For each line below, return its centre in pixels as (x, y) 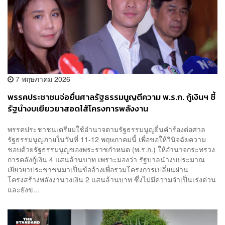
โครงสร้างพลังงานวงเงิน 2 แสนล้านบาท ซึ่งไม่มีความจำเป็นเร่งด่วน (112, 180)
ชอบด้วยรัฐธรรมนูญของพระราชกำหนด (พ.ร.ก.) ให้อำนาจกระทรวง (111, 149)
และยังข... (23, 190)
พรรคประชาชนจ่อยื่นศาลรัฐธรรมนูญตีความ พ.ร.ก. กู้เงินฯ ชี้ (111, 97)
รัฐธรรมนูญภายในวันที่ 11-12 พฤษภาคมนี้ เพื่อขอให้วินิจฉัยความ (107, 139)
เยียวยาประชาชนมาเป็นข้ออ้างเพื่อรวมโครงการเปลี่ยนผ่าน (98, 170)
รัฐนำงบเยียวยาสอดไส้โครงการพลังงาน (78, 108)
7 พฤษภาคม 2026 (42, 79)
